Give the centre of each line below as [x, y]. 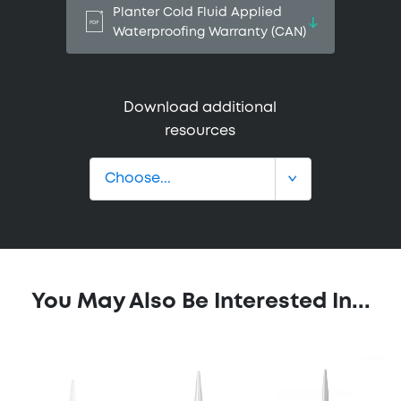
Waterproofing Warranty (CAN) [209, 32]
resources [200, 131]
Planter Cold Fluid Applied [197, 12]
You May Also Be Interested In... [200, 302]
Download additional [200, 107]
